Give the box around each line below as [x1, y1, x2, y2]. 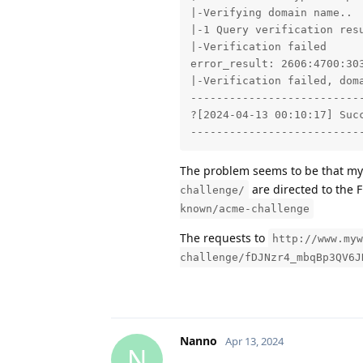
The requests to [180, 229, 268, 246]
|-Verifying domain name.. [190, 6, 352, 19]
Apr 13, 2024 [225, 333, 284, 348]
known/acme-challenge [180, 202, 310, 215]
